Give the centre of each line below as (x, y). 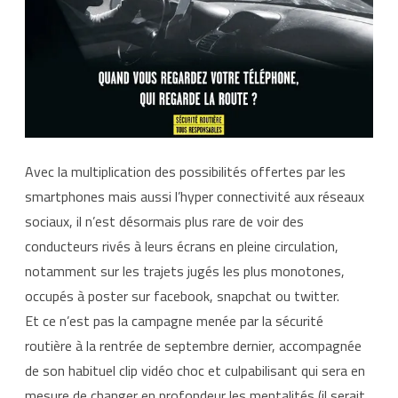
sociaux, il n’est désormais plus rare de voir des (164, 221)
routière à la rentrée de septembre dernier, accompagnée (193, 345)
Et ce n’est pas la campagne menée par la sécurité (174, 320)
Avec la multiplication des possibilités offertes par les (185, 171)
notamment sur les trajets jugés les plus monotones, (185, 271)
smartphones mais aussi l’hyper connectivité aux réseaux (195, 196)
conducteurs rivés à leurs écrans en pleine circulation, (182, 246)
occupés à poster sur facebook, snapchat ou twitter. (182, 295)
